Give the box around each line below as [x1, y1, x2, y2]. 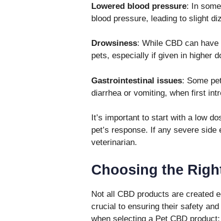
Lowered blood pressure [91, 1, 186, 11]
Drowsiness [91, 38, 137, 48]
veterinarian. [91, 138, 137, 147]
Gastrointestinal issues [91, 75, 182, 85]
